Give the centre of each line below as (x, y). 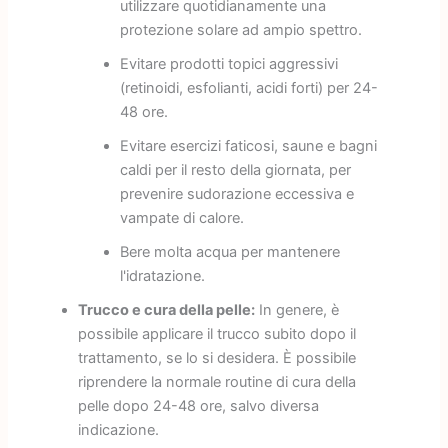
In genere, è (296, 310)
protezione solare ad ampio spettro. (240, 30)
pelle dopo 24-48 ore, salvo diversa (198, 406)
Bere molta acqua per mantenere (229, 252)
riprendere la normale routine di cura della (216, 382)
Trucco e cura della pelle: (166, 310)
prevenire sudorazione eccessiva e (236, 194)
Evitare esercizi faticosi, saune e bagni (248, 146)
